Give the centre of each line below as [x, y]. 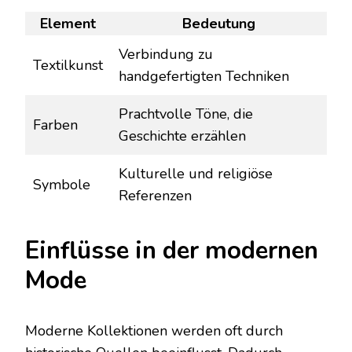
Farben [55, 125]
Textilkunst [68, 66]
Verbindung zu [166, 55]
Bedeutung [219, 24]
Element [68, 24]
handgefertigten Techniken [204, 77]
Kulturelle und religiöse [196, 174]
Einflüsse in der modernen [172, 251]
